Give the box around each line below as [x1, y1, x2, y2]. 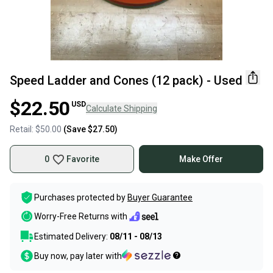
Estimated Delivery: [34, 232, 110, 241]
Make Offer [179, 154, 223, 164]
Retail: [10, 124, 35, 134]
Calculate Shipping [86, 104, 157, 113]
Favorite [66, 154, 99, 164]
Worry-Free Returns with [34, 211, 127, 222]
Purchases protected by [34, 193, 126, 202]
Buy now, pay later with [34, 251, 122, 261]
